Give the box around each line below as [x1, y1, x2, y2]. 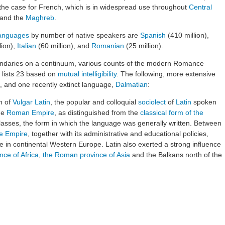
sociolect [138, 97, 166, 106]
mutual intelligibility [58, 69, 117, 78]
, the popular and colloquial [50, 97, 138, 106]
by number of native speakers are [29, 31, 140, 39]
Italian [17, 41, 36, 50]
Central [189, 3, 212, 11]
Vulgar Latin [13, 97, 50, 106]
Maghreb [26, 13, 54, 22]
